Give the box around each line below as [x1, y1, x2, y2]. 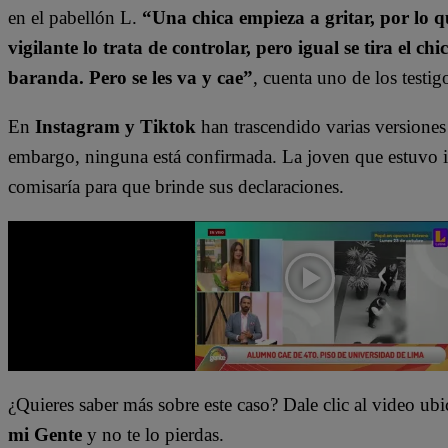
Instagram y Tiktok [30, 115, 196, 137]
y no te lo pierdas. [82, 423, 224, 445]
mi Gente [8, 423, 82, 445]
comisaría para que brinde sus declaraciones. [8, 175, 344, 197]
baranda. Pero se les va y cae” [8, 66, 253, 88]
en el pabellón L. [8, 6, 142, 28]
